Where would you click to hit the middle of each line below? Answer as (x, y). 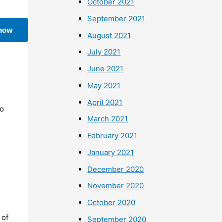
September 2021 (116, 18)
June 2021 (106, 69)
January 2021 (111, 152)
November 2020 (116, 186)
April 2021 (105, 102)
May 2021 (104, 85)
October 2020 (111, 203)
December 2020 (116, 169)
